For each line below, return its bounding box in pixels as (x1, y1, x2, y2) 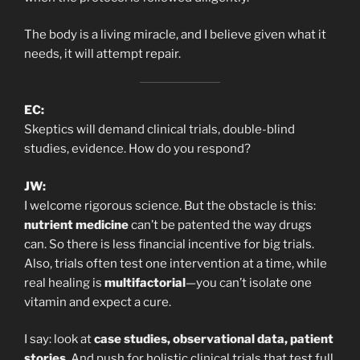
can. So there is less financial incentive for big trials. (24, 236, 314, 252)
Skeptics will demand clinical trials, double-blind (24, 122, 295, 137)
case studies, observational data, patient (94, 332, 333, 347)
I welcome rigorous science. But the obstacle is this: (24, 198, 316, 213)
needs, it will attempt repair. (24, 47, 181, 62)
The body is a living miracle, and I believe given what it (24, 27, 326, 43)
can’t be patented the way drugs (129, 217, 312, 232)
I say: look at (24, 332, 94, 347)
